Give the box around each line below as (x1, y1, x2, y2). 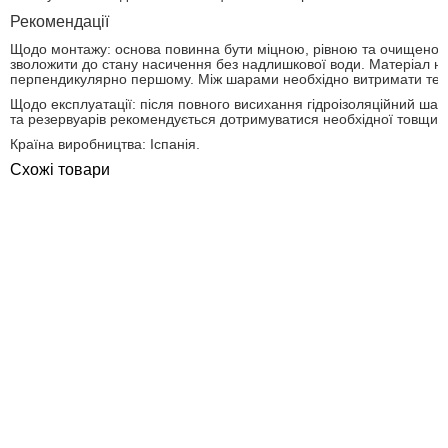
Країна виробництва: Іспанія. (10, 136, 200, 152)
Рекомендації (10, 13, 109, 30)
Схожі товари (10, 161, 110, 178)
